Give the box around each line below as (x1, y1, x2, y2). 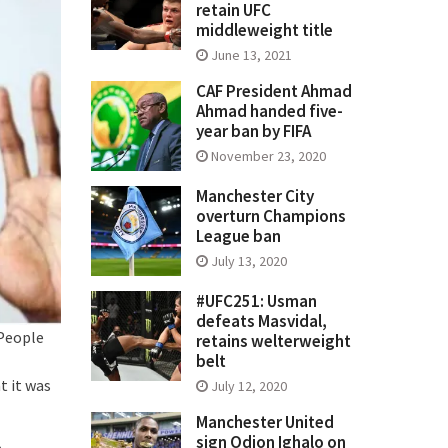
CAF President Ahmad (196, 80, 352, 103)
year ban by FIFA (196, 120, 311, 143)
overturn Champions (196, 205, 346, 228)
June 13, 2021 (211, 46, 292, 65)
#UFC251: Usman (196, 290, 317, 313)
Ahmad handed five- (196, 100, 343, 123)
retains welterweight (196, 330, 351, 353)
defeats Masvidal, (196, 310, 327, 333)
